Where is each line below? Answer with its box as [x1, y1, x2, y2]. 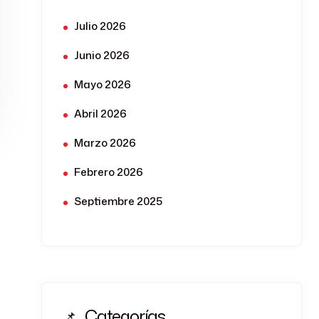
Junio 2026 [74, 48, 130, 63]
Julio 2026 [74, 19, 126, 33]
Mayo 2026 [74, 77, 131, 92]
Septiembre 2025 [74, 194, 162, 209]
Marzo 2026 [74, 135, 136, 150]
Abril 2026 [74, 106, 127, 121]
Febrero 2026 [74, 164, 143, 179]
